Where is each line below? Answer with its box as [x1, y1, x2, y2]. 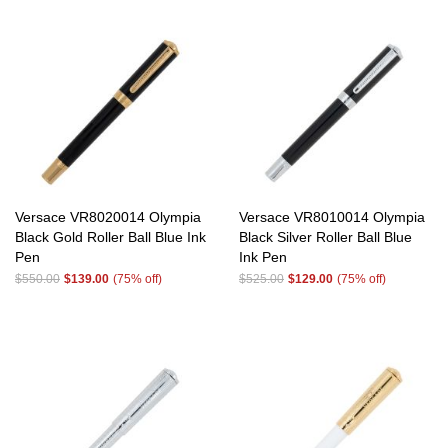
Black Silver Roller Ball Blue [239, 229, 412, 245]
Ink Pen [239, 249, 287, 265]
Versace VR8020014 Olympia [15, 209, 201, 225]
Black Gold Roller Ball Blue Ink [15, 229, 206, 245]
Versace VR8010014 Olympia [239, 209, 425, 225]
